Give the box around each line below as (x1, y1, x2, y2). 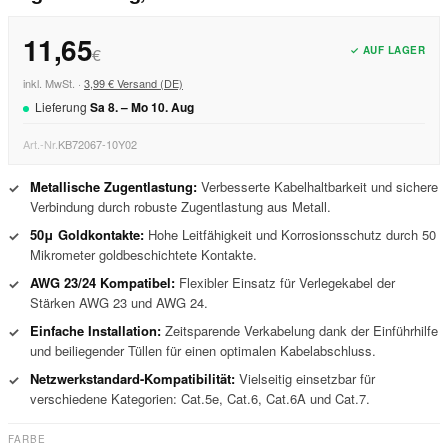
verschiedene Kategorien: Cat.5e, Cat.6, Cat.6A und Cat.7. (30, 389, 370, 408)
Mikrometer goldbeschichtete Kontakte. (30, 245, 257, 264)
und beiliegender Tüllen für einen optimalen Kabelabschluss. (30, 341, 376, 360)
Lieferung (35, 98, 87, 115)
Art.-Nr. (23, 136, 58, 152)
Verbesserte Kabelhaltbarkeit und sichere (197, 177, 438, 196)
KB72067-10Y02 (58, 136, 137, 152)
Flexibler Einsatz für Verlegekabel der (175, 273, 395, 292)
